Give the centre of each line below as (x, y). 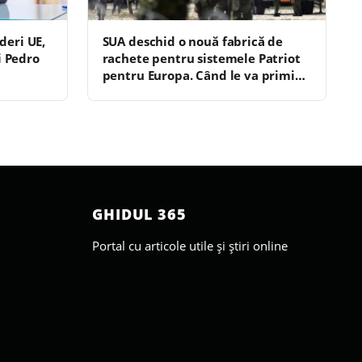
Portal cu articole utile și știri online (190, 246)
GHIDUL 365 (139, 214)
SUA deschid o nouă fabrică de (193, 41)
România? (132, 92)
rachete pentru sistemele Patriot (201, 58)
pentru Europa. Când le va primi (198, 75)
